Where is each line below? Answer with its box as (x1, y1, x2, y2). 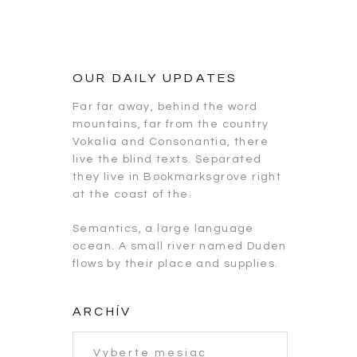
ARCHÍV (73, 305, 132, 318)
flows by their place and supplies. (73, 258, 279, 269)
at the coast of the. (73, 189, 192, 200)
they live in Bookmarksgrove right (73, 171, 282, 182)
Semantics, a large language (73, 223, 254, 234)
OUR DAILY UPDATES (73, 72, 238, 84)
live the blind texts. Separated (73, 154, 262, 165)
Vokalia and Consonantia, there (73, 136, 269, 147)
